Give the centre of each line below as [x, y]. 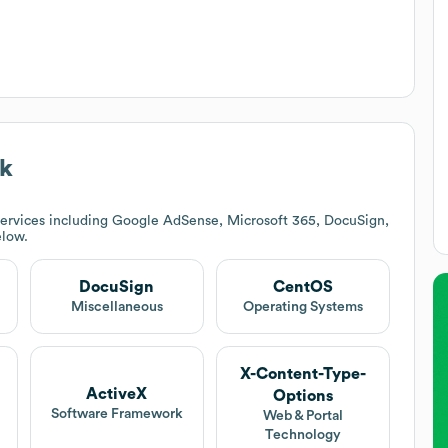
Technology [303, 434]
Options [303, 395]
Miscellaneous [116, 306]
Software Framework [116, 414]
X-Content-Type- [303, 373]
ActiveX [117, 394]
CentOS [303, 286]
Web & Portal [303, 415]
